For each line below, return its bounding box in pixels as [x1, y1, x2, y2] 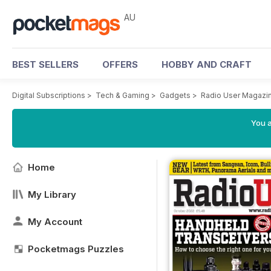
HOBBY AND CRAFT [162, 59, 252, 70]
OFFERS [102, 59, 138, 70]
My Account [28, 216, 82, 227]
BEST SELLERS [12, 59, 79, 70]
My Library [28, 189, 76, 200]
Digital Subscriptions [12, 91, 85, 100]
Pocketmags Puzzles [28, 243, 124, 255]
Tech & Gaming [96, 91, 149, 100]
